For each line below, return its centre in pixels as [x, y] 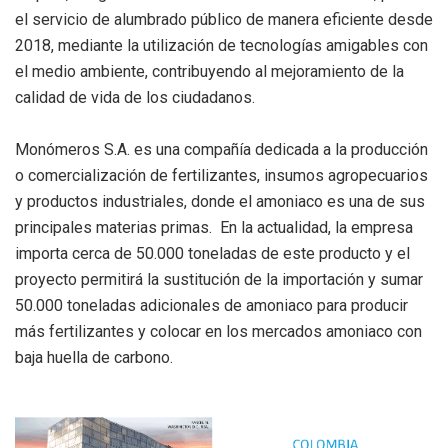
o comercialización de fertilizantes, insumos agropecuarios [221, 176]
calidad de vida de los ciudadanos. [137, 98]
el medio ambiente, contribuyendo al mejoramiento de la [209, 72]
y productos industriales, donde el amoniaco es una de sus [220, 202]
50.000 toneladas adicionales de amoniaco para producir [211, 306]
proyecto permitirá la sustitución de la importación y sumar [219, 280]
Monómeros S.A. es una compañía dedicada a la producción [221, 150]
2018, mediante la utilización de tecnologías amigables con [221, 46]
